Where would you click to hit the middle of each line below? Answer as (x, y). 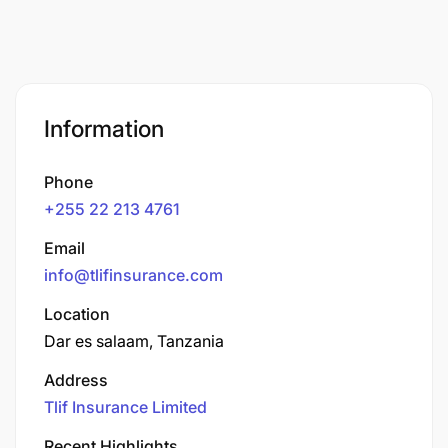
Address (76, 379)
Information (104, 128)
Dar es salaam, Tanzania (134, 340)
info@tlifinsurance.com (133, 274)
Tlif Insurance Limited (125, 406)
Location (77, 313)
